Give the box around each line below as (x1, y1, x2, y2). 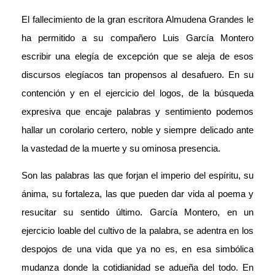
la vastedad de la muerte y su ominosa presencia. (21, 142, 220, 153)
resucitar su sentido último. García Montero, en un (21, 206, 254, 217)
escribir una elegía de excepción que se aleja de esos (21, 50, 254, 61)
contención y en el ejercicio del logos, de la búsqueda (21, 87, 254, 98)
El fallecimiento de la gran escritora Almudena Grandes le (21, 14, 254, 25)
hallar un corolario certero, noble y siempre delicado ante (21, 124, 254, 135)
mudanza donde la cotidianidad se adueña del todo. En (21, 261, 254, 273)
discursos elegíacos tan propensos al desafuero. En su (21, 69, 254, 80)
